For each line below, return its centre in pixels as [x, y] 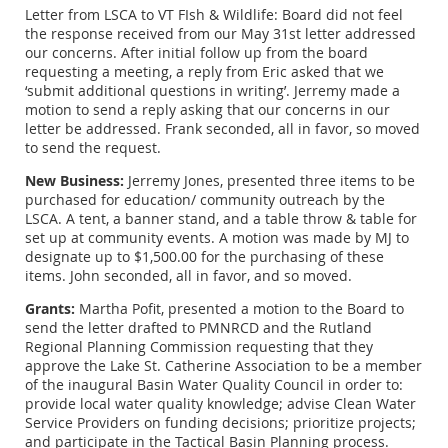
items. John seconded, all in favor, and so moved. [188, 275]
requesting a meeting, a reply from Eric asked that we [204, 71]
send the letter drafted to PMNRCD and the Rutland [198, 327]
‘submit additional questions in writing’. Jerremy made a [212, 90]
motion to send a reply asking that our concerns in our [207, 109]
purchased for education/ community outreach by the [205, 199]
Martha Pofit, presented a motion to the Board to [239, 308]
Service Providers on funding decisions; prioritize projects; [220, 422]
